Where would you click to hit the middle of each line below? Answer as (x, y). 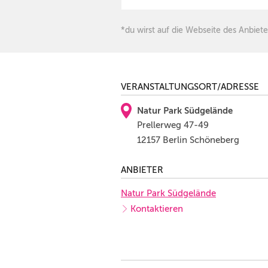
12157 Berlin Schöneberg (188, 140)
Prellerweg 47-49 (173, 125)
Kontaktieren (157, 208)
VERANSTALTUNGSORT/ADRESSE (190, 87)
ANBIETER (142, 170)
